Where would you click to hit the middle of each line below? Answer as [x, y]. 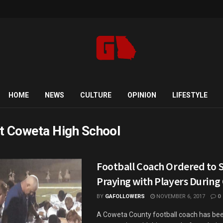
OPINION [142, 95]
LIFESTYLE [190, 95]
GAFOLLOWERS [125, 196]
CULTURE [96, 95]
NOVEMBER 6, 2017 [180, 196]
